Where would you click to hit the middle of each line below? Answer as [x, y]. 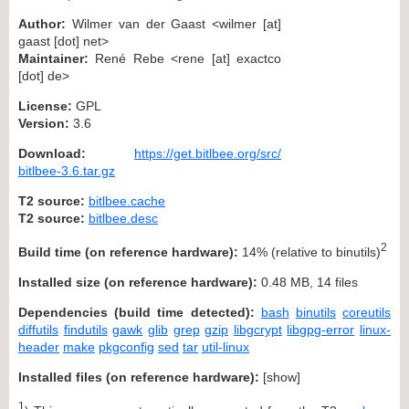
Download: [52, 153]
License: [45, 105]
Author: [42, 23]
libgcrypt [257, 329]
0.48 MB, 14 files [308, 282]
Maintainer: [53, 58]
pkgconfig [126, 346]
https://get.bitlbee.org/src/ [208, 153]
